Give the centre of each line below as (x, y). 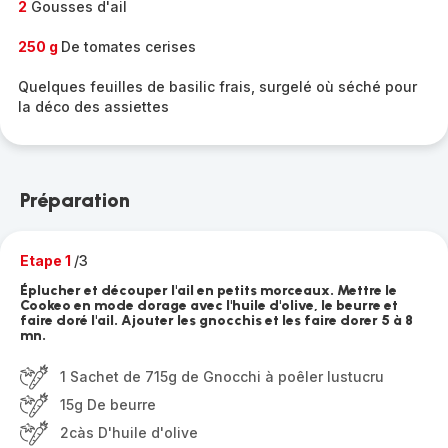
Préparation (75, 200)
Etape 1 (47, 260)
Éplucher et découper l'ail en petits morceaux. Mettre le (208, 290)
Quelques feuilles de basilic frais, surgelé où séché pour (217, 86)
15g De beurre (108, 404)
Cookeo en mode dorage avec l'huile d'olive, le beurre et (209, 305)
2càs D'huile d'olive (129, 432)
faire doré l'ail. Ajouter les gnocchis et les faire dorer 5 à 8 (216, 320)
